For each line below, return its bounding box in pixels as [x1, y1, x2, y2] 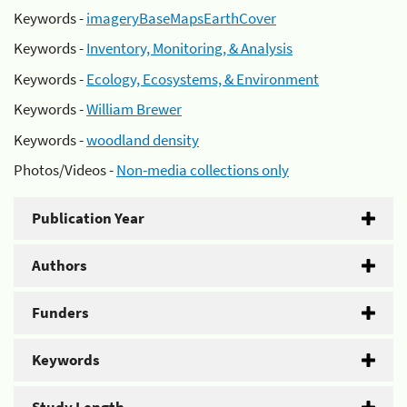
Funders [32, 303, 89, 323]
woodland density [86, 129, 199, 150]
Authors [32, 255, 87, 275]
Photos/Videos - [14, 160, 116, 180]
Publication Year [32, 208, 144, 228]
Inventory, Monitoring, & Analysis [86, 38, 293, 58]
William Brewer [86, 99, 182, 119]
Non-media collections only [116, 160, 289, 180]
